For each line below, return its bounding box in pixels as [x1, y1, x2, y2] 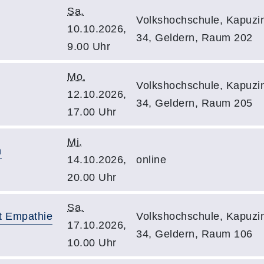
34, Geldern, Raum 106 [136, 228, 253, 240]
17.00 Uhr [67, 106, 117, 118]
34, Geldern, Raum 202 [136, 32, 253, 44]
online [136, 154, 166, 166]
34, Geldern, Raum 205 [136, 97, 253, 109]
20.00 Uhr [67, 171, 117, 183]
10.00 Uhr [67, 237, 117, 249]
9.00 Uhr [67, 41, 110, 52]
